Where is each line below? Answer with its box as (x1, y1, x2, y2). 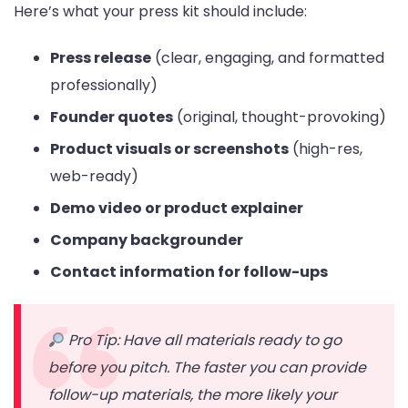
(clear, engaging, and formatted (151, 47, 384, 69)
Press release (50, 47, 151, 69)
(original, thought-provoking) (173, 107, 386, 128)
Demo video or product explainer (50, 198, 303, 219)
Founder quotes (50, 107, 173, 128)
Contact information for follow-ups (50, 261, 328, 283)
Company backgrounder (50, 229, 243, 251)
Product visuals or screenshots (50, 138, 289, 160)
